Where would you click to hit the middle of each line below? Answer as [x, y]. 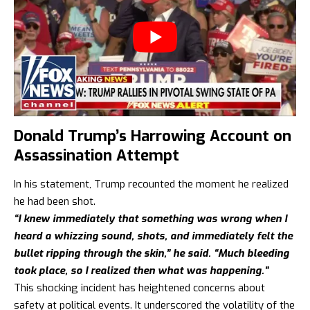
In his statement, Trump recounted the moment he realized [151, 184]
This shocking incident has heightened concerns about [139, 288]
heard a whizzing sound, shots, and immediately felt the [153, 236]
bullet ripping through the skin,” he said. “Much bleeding [152, 254]
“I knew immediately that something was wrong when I [151, 219]
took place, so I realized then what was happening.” [141, 271]
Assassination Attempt [97, 156]
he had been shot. [55, 202]
